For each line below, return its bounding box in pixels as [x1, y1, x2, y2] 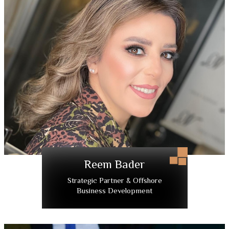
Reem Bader [84, 157, 145, 171]
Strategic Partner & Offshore [67, 176, 162, 185]
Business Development [77, 186, 152, 195]
